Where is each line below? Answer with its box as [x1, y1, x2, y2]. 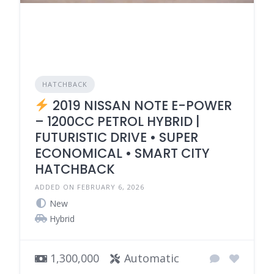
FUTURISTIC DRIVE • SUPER [35, 128, 198, 146]
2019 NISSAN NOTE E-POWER [49, 97, 232, 114]
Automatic [121, 251, 179, 265]
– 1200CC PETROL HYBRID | [35, 113, 200, 130]
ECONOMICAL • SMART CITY [35, 144, 210, 162]
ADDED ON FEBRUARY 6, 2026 [35, 182, 144, 191]
